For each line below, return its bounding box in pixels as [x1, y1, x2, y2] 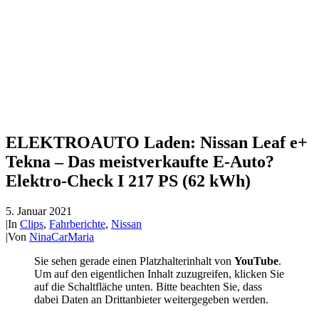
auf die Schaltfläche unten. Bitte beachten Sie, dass [34, 280, 262, 293]
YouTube [234, 254, 278, 267]
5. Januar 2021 [6, 204, 72, 217]
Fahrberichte [49, 217, 105, 230]
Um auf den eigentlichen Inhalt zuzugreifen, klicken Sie [34, 267, 284, 280]
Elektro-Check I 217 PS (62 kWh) [6, 171, 251, 190]
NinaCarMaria [29, 230, 94, 243]
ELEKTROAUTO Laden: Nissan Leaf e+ [6, 132, 308, 152]
